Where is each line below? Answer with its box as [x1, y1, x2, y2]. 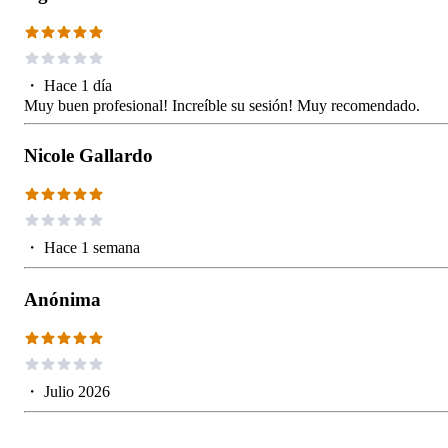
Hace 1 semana [44, 239, 140, 257]
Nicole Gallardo [24, 145, 153, 167]
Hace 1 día [44, 77, 112, 95]
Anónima [24, 289, 101, 311]
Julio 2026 [44, 383, 110, 401]
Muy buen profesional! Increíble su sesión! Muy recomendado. [24, 97, 420, 115]
